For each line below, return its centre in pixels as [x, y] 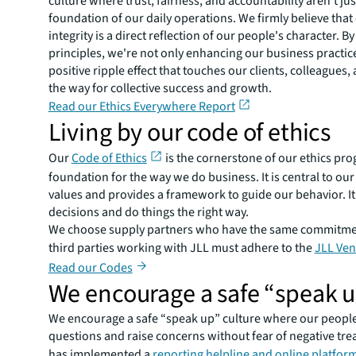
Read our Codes [90, 268]
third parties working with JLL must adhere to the [181, 248]
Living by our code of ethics [190, 133]
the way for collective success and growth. [160, 88]
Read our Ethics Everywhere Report [141, 106]
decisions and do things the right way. [148, 213]
